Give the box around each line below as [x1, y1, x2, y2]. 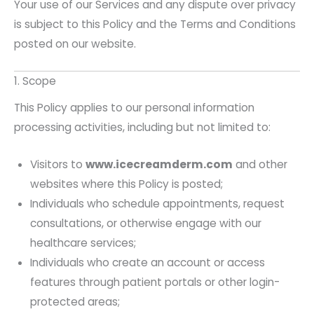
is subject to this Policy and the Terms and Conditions [14, 16, 296, 32]
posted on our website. [14, 36, 136, 51]
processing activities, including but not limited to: [14, 120, 271, 135]
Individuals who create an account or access [30, 255, 266, 271]
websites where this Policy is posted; [30, 177, 224, 192]
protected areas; [30, 294, 121, 310]
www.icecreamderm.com [86, 157, 233, 172]
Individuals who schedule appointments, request [30, 196, 285, 212]
